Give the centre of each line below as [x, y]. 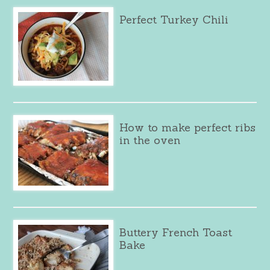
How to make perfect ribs [188, 127]
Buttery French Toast [176, 232]
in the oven [150, 140]
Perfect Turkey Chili [174, 19]
